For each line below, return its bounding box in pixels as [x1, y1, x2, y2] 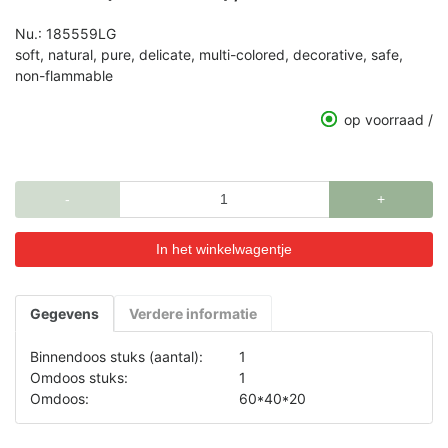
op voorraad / [344, 110, 433, 128]
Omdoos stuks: [30, 368, 128, 386]
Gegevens [30, 304, 99, 322]
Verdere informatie [129, 304, 257, 322]
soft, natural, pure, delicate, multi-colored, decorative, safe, [15, 45, 403, 63]
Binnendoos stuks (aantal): [30, 347, 203, 365]
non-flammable [15, 66, 113, 84]
